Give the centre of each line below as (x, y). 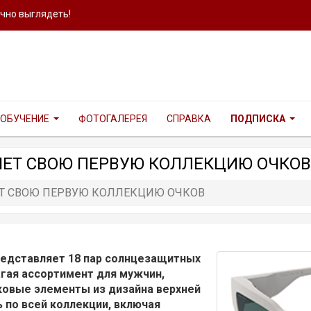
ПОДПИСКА (258, 119)
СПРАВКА (189, 119)
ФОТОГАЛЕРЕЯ (113, 119)
